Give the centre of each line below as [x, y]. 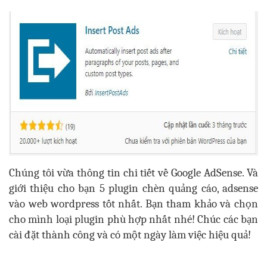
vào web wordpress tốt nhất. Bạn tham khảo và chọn [133, 204]
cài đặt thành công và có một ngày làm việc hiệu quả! [130, 235]
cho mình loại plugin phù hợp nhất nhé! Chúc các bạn [133, 220]
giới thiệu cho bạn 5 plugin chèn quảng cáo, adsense [133, 189]
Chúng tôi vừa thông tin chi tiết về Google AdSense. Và [133, 173]
